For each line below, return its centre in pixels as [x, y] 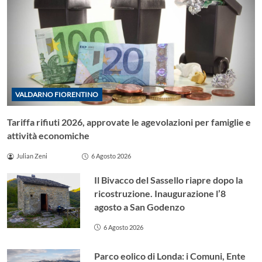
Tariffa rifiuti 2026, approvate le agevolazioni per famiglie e [129, 122]
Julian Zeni [32, 156]
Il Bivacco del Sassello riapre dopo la [169, 180]
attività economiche [48, 136]
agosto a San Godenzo [140, 206]
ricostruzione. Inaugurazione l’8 [160, 193]
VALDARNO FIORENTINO [57, 94]
